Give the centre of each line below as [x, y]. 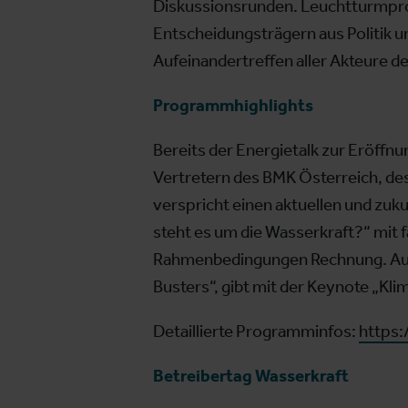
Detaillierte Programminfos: [255, 331]
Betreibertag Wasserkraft [250, 376]
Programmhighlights [233, 106]
